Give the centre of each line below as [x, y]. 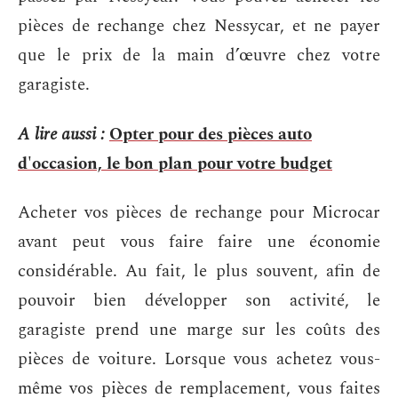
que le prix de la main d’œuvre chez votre [199, 56]
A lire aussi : [61, 134]
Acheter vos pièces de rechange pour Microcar [199, 213]
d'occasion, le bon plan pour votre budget [175, 163]
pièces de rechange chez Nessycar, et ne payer [199, 26]
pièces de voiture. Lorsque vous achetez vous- [199, 359]
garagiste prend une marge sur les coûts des [199, 330]
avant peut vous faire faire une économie [199, 242]
